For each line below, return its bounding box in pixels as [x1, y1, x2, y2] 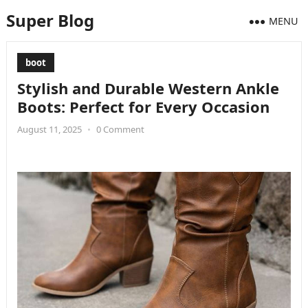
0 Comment [96, 123, 144, 135]
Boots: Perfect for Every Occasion [16, 96, 269, 117]
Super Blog [5, 9, 94, 32]
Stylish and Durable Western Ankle [16, 78, 279, 98]
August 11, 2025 [16, 123, 82, 135]
